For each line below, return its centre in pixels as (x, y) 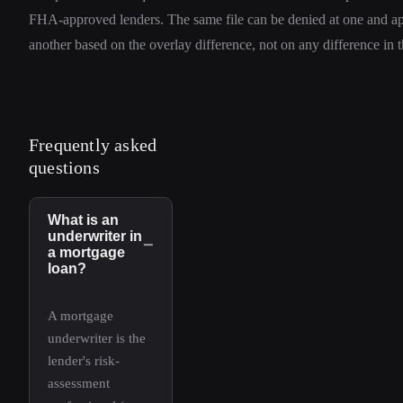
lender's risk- (84, 361)
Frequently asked (93, 145)
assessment (79, 384)
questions (64, 168)
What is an (83, 220)
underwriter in (95, 237)
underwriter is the (97, 339)
